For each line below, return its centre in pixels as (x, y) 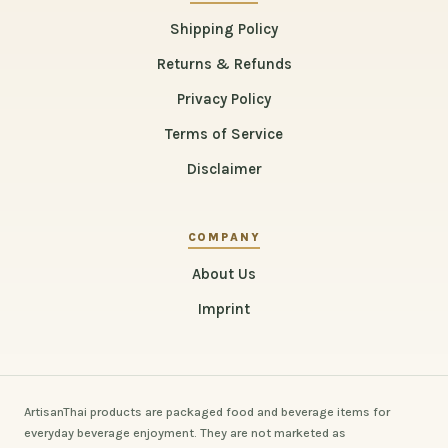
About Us (224, 274)
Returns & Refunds (224, 64)
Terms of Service (224, 134)
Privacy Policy (224, 99)
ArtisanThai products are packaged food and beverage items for (207, 412)
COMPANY (224, 237)
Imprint (224, 309)
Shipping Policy (224, 29)
